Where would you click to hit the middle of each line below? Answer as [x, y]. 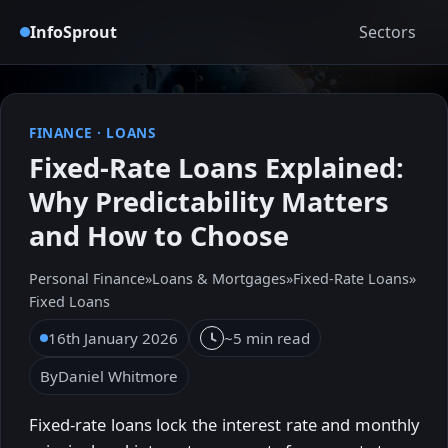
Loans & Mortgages [219, 279]
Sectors [387, 31]
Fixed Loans [69, 302]
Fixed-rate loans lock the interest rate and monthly [224, 424]
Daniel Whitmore [118, 376]
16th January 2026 [113, 338]
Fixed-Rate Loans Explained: [216, 168]
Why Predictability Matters [209, 202]
